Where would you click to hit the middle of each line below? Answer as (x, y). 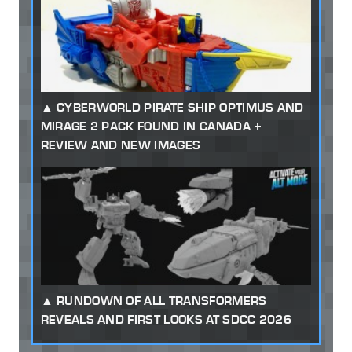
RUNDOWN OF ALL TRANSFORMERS (161, 301)
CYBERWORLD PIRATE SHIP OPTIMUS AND (180, 108)
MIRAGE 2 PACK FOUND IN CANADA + (151, 126)
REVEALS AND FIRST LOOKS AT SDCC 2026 (166, 320)
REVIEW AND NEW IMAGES (121, 145)
